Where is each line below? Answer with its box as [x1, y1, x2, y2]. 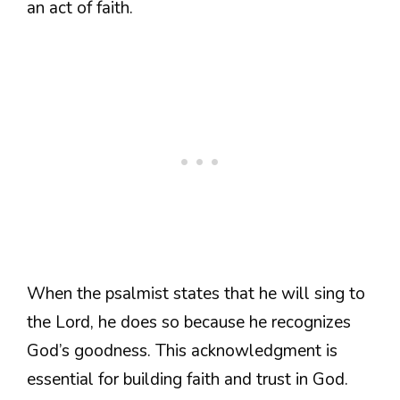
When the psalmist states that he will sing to [27, 282, 365, 306]
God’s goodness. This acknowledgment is [27, 339, 337, 363]
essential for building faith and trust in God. [27, 368, 348, 392]
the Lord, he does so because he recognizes [27, 311, 351, 335]
